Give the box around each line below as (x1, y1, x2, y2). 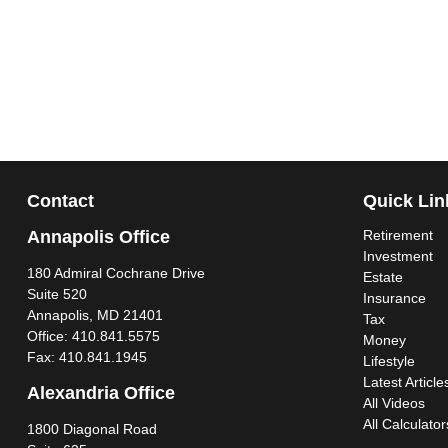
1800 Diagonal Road (26, 421, 157, 438)
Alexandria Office (26, 383, 175, 404)
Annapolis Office (26, 227, 170, 248)
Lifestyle (362, 353, 415, 370)
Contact (26, 191, 94, 212)
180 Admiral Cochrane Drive (26, 265, 205, 282)
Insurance (362, 290, 426, 307)
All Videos (362, 395, 425, 412)
